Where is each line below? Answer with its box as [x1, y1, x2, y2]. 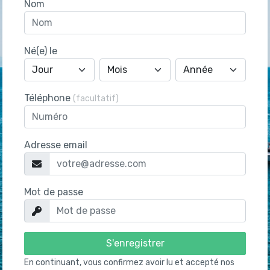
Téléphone [24, 92, 73, 104]
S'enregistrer [105, 237, 165, 250]
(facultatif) [73, 93, 119, 104]
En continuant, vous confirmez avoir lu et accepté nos [24, 257, 234, 268]
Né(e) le [24, 45, 57, 57]
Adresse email [24, 139, 87, 151]
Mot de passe [24, 186, 83, 198]
